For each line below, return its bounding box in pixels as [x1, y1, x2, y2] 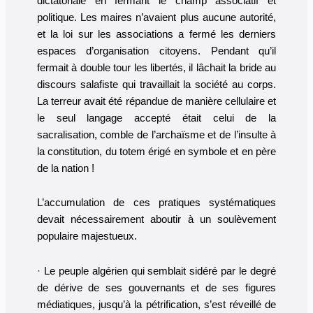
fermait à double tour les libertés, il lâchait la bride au [36, 61, 277, 73]
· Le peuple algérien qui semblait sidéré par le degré [36, 265, 277, 277]
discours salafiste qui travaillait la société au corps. [36, 78, 277, 90]
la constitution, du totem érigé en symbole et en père [36, 145, 277, 157]
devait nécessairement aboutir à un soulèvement [36, 214, 277, 226]
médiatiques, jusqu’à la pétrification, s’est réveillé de [36, 298, 277, 310]
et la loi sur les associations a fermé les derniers [36, 28, 277, 40]
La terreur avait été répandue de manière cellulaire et [36, 95, 277, 107]
